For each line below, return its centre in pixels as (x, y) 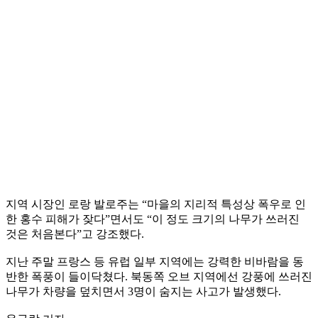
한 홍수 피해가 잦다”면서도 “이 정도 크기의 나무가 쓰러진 (153, 219)
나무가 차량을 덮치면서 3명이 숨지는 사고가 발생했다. (143, 291)
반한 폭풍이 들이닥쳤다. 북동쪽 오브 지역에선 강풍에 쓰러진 (159, 276)
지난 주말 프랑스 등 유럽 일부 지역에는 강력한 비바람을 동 (155, 261)
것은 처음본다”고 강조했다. (75, 234)
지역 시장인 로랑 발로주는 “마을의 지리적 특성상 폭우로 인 (156, 204)
